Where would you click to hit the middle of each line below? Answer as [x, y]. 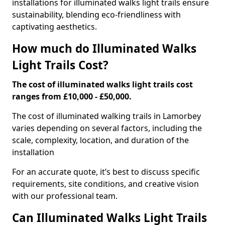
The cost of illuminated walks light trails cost [102, 84]
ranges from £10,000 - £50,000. [72, 96]
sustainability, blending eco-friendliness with [96, 15]
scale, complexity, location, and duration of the [100, 140]
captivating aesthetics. [54, 27]
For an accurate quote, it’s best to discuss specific [106, 172]
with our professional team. [65, 196]
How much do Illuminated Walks [104, 48]
